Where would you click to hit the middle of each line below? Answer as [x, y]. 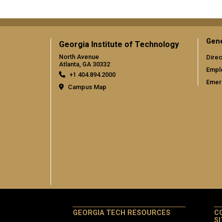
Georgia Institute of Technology [119, 45]
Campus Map [87, 87]
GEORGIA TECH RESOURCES [122, 213]
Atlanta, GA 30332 [84, 64]
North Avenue [79, 56]
